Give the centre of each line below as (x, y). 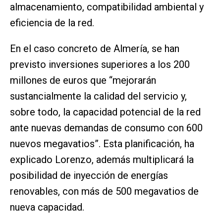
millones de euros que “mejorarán (83, 81)
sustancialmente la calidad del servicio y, (98, 96)
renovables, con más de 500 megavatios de (104, 192)
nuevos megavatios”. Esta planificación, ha (102, 144)
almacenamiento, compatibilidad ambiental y (107, 7)
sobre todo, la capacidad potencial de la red (105, 112)
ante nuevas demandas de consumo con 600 (106, 128)
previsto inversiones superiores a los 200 (100, 65)
